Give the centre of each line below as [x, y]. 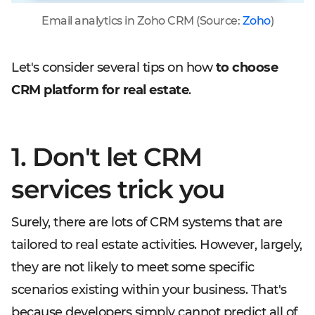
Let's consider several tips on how [114, 67]
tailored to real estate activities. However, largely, [157, 245]
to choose [246, 67]
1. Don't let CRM [107, 157]
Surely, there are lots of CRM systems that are [147, 222]
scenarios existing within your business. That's [149, 290]
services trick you [118, 189]
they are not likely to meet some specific [133, 267]
